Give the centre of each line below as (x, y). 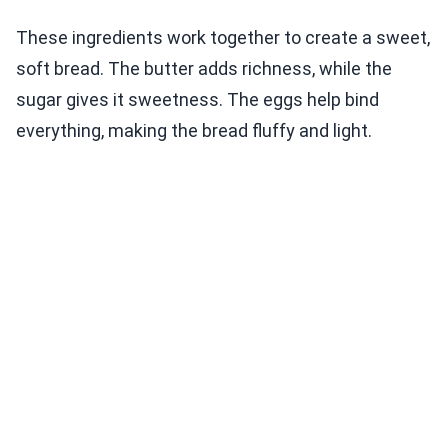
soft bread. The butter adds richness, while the (204, 69)
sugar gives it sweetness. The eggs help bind (197, 100)
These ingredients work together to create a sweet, (223, 38)
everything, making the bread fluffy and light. (194, 131)
